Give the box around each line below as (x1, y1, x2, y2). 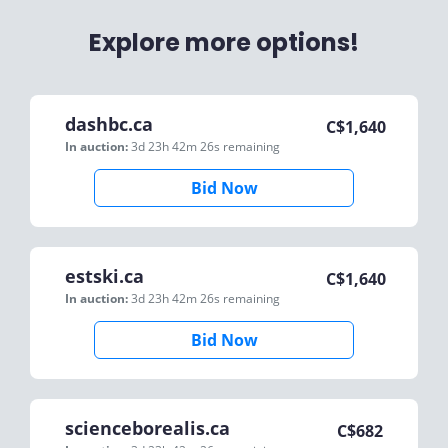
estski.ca (65, 264, 144, 288)
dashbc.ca (65, 112, 153, 136)
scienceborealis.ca (65, 416, 230, 440)
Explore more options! (89, 26, 359, 59)
